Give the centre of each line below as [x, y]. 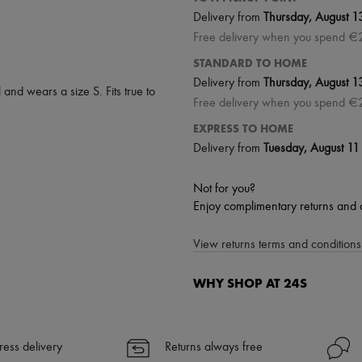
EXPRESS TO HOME [243, 128]
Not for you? [224, 189]
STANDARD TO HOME [250, 63]
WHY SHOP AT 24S [250, 283]
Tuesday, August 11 [311, 149]
